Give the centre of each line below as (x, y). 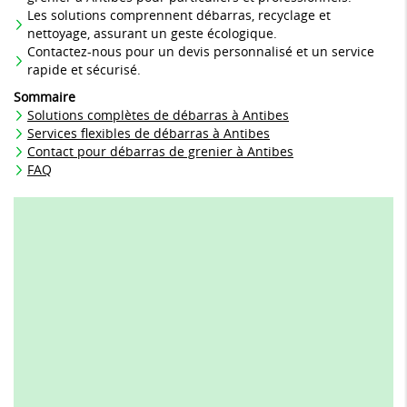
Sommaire (45, 97)
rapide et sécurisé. (84, 70)
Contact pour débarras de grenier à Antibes (160, 152)
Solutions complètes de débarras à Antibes (158, 115)
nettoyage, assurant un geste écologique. (152, 34)
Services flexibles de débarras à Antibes (149, 134)
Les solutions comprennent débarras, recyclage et (179, 15)
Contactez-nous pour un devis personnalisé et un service (201, 52)
